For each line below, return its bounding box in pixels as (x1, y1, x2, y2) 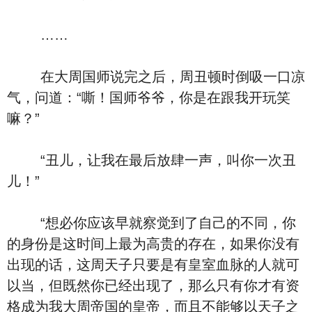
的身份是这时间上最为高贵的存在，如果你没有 (7, 236, 299, 251)
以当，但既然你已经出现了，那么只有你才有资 (7, 278, 299, 293)
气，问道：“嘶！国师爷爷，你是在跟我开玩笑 (7, 90, 290, 105)
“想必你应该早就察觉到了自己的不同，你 (7, 215, 296, 231)
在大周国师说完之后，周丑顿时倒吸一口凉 (7, 69, 305, 84)
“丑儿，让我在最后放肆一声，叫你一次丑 (7, 153, 296, 168)
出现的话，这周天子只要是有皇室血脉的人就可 (7, 257, 299, 272)
